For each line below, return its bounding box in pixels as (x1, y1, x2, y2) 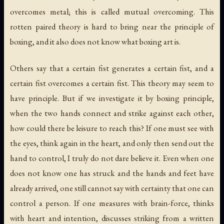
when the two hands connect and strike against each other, (10, 107, 214, 118)
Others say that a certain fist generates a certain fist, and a (10, 62, 214, 73)
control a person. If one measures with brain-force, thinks (10, 197, 214, 208)
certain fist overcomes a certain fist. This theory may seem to (10, 77, 214, 88)
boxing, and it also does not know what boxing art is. (10, 35, 180, 47)
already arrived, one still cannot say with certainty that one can (10, 182, 214, 193)
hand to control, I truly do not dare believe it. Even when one (10, 152, 214, 163)
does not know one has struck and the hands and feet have (10, 167, 214, 178)
